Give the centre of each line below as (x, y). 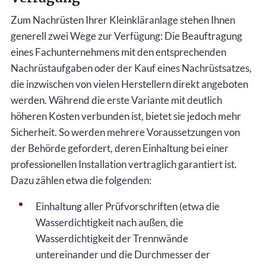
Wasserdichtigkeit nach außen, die (110, 222)
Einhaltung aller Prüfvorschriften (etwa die (128, 206)
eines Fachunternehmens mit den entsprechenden (118, 52)
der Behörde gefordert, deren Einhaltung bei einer (120, 148)
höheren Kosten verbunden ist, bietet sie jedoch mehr (126, 116)
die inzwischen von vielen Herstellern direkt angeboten (129, 84)
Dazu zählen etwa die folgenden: (81, 180)
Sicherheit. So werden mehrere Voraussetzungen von (125, 132)
